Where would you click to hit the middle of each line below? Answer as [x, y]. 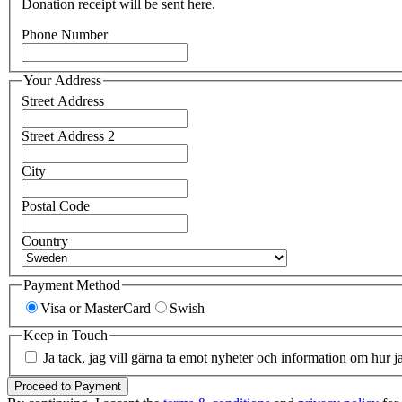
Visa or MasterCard [96, 308]
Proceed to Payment [68, 387]
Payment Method [72, 285]
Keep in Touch [66, 335]
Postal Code [56, 206]
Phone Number [65, 34]
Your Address [62, 80]
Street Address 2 [68, 136]
